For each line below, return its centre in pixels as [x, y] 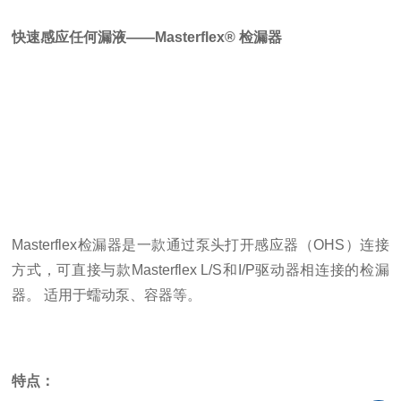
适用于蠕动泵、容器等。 [121, 295]
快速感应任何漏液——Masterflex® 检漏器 [147, 37]
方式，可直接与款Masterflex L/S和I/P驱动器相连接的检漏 [200, 270]
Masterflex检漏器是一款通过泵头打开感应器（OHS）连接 [200, 245]
